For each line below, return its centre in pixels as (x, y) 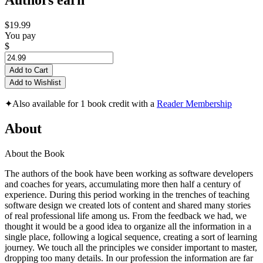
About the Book (35, 153)
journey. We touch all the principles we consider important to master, (131, 247)
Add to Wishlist (35, 83)
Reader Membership (194, 104)
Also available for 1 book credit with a (85, 104)
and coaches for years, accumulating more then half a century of (123, 184)
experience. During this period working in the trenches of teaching (127, 194)
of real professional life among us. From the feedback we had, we (126, 215)
